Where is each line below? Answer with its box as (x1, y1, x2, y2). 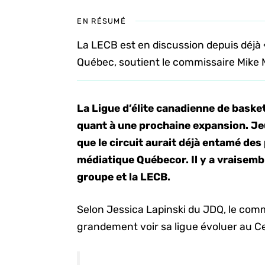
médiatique (77, 154, 135, 166)
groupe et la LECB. (77, 171, 171, 183)
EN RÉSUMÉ (77, 17, 126, 25)
